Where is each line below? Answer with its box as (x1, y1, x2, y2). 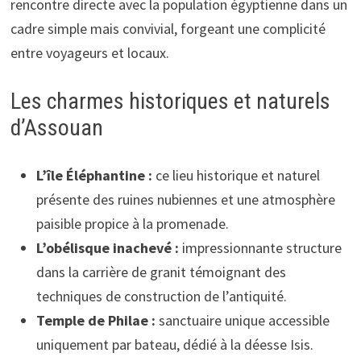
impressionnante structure (178, 238, 342, 257)
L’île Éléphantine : (35, 165, 152, 185)
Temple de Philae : (35, 310, 156, 330)
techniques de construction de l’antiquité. (35, 286, 287, 305)
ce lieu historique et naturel (151, 165, 320, 185)
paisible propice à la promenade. (35, 214, 229, 233)
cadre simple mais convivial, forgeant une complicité (10, 19, 326, 38)
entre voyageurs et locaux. (10, 43, 169, 62)
